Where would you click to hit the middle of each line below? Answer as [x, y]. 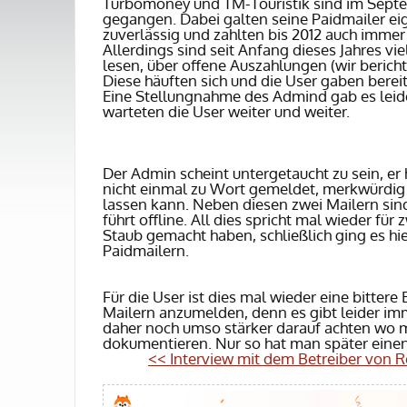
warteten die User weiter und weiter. [228, 111]
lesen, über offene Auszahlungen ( [219, 65]
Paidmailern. [148, 250]
